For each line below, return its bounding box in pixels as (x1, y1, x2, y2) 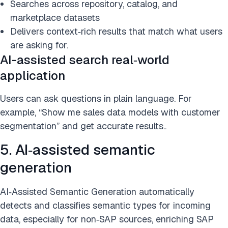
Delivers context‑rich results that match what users (10, 25, 222, 38)
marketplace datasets (10, 12, 100, 24)
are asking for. (10, 39, 68, 51)
